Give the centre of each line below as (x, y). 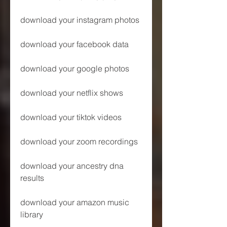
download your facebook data (74, 44)
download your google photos (75, 68)
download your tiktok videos (71, 117)
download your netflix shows (72, 92)
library (32, 214)
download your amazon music (75, 202)
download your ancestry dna (72, 165)
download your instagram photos (80, 20)
